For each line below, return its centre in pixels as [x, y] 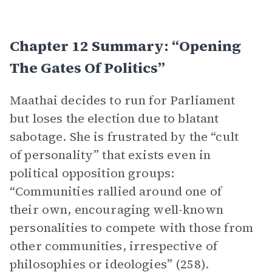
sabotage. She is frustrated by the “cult [124, 137]
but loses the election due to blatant [114, 118]
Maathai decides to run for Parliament [123, 100]
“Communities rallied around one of [116, 191]
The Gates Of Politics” [87, 68]
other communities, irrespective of [114, 246]
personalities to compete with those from [131, 228]
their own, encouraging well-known [117, 209]
